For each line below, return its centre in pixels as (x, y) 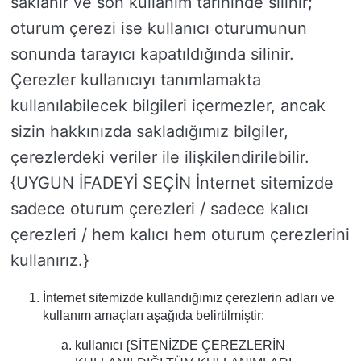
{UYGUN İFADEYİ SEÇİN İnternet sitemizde (172, 183)
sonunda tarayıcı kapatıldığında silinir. (152, 54)
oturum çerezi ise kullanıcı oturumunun (159, 28)
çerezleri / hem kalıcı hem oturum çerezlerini (180, 234)
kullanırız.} (50, 260)
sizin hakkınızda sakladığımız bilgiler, (149, 131)
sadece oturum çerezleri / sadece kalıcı (160, 209)
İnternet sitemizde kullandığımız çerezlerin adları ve (189, 298)
